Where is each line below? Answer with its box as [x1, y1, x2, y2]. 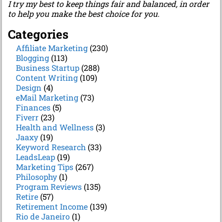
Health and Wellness [16, 121, 94, 132]
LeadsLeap [16, 151, 55, 162]
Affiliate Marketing [16, 42, 88, 53]
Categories [8, 26, 68, 43]
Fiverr [16, 111, 39, 122]
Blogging [16, 52, 49, 63]
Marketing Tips [16, 161, 73, 172]
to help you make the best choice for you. [8, 8, 160, 19]
